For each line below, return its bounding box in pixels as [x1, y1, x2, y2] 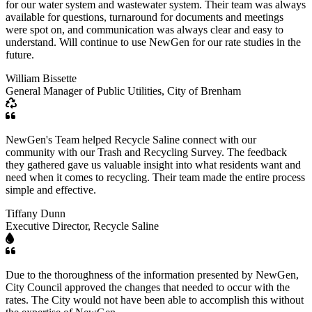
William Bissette [6, 72, 77, 84]
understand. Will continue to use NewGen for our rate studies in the [6, 36, 301, 48]
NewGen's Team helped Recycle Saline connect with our [6, 133, 256, 146]
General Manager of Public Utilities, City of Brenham [6, 84, 241, 97]
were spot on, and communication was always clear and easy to [6, 23, 283, 36]
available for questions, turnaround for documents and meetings [6, 10, 283, 23]
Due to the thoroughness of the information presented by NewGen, [6, 268, 299, 281]
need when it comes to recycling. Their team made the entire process [6, 171, 305, 183]
